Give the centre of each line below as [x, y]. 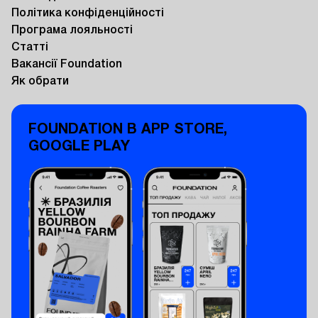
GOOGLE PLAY [79, 147]
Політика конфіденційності [88, 13]
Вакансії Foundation [67, 64]
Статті [30, 47]
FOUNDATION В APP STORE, [128, 130]
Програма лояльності [72, 30]
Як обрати [40, 81]
